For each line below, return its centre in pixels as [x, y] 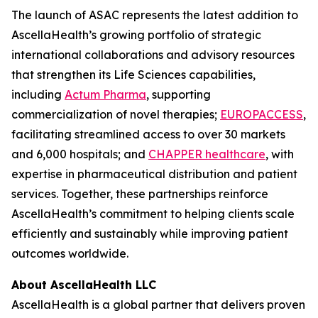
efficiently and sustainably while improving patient [150, 234]
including [38, 94]
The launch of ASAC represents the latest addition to [155, 15]
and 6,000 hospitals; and [80, 154]
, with [280, 154]
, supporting [179, 94]
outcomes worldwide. [70, 253]
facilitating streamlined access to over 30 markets [148, 134]
